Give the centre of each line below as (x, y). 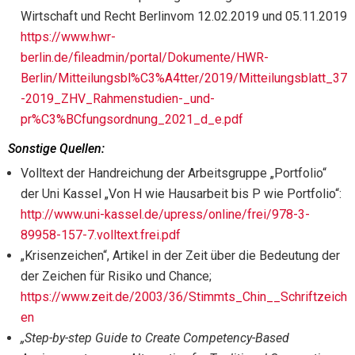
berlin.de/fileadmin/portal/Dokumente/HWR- (145, 57)
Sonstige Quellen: (56, 148)
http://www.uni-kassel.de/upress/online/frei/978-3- (165, 214)
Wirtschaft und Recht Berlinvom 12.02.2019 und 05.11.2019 (184, 16)
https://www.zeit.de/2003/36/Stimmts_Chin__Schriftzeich (184, 296)
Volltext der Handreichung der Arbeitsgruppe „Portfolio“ (174, 173)
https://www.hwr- (68, 36)
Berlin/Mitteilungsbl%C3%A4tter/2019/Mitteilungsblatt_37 (184, 78)
